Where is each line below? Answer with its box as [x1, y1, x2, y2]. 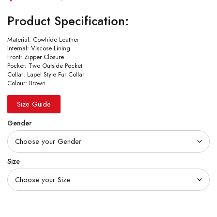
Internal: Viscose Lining [7, 44, 70, 53]
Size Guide [17, 99, 51, 109]
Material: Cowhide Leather [7, 35, 79, 44]
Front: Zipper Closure [7, 52, 64, 62]
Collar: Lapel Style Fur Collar [7, 70, 84, 79]
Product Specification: [7, 12, 129, 30]
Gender [7, 118, 31, 128]
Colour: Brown [7, 78, 46, 88]
